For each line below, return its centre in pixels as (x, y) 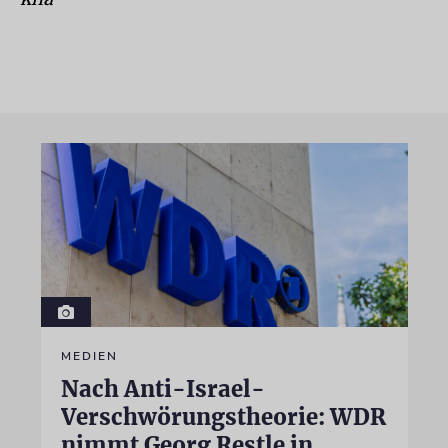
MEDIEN (89, 355)
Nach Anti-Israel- (162, 388)
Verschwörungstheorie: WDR (223, 416)
